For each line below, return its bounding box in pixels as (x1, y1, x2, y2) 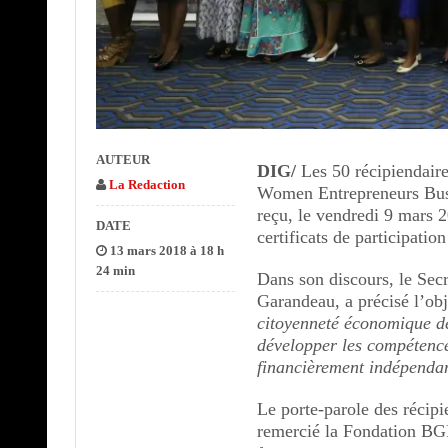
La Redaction (108, 176, 185, 192)
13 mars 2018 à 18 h (106, 242, 224, 258)
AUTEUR (95, 151, 150, 167)
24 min (95, 262, 135, 278)
